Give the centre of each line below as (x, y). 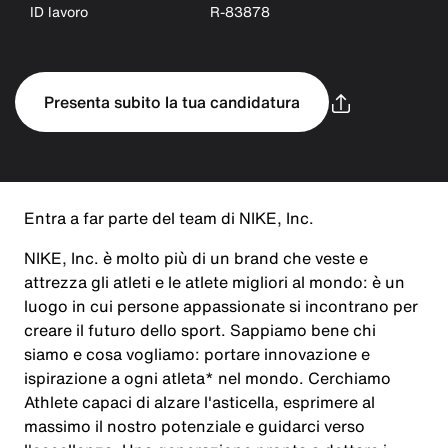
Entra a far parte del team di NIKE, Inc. (169, 218)
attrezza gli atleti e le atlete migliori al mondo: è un (214, 282)
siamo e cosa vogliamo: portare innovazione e (197, 354)
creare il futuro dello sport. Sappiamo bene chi (200, 330)
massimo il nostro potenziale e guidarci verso (194, 426)
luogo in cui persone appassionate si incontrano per (221, 306)
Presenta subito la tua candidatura (171, 102)
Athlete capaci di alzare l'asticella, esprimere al (199, 402)
